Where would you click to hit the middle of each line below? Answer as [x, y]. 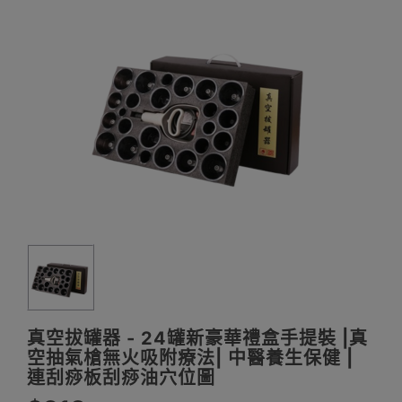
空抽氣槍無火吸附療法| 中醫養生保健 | [190, 358]
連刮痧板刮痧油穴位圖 [121, 378]
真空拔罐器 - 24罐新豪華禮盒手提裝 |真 [197, 339]
